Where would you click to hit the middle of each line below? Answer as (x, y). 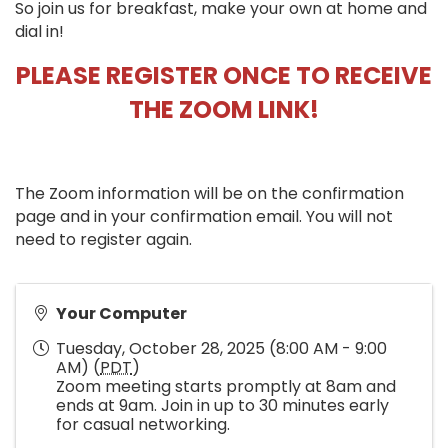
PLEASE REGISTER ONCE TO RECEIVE (224, 76)
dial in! (41, 32)
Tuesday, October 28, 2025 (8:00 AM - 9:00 (221, 349)
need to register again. (103, 240)
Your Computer (121, 314)
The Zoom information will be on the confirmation (209, 194)
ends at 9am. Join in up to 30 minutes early (222, 406)
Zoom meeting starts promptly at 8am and (226, 387)
